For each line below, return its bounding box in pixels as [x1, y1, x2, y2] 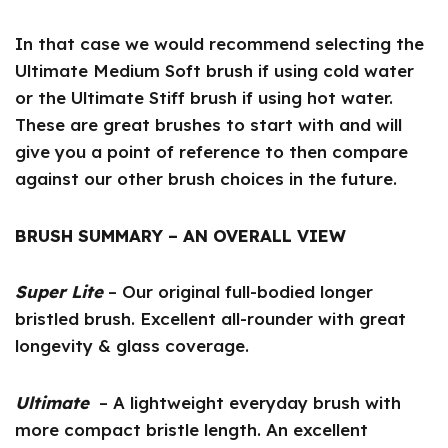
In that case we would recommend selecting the [15, 32, 424, 54]
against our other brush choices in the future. [15, 167, 397, 189]
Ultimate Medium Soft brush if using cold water [15, 59, 414, 81]
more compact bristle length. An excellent [15, 419, 368, 441]
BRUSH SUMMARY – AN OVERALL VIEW [15, 224, 346, 246]
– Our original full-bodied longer [103, 281, 373, 303]
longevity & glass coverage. [15, 335, 249, 357]
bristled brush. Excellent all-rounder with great [15, 308, 406, 330]
